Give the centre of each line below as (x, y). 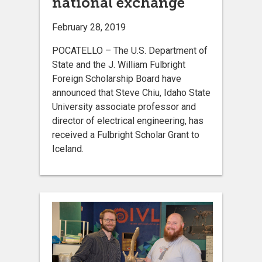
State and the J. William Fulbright (119, 65)
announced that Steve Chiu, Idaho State (131, 93)
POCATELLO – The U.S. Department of (130, 51)
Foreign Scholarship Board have (117, 79)
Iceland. (68, 149)
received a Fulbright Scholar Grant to (126, 135)
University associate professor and (124, 107)
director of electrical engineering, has (128, 121)
